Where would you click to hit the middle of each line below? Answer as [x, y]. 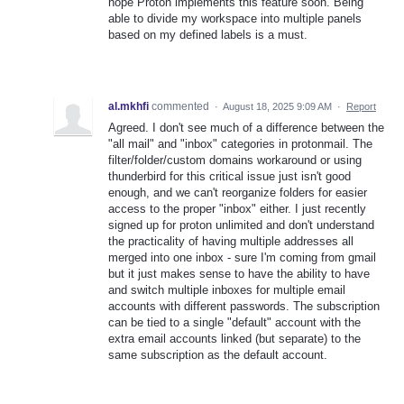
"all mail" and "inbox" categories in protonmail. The [240, 143]
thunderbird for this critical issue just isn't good [230, 176]
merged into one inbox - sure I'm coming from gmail [242, 257]
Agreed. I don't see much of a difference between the [246, 127]
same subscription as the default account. [218, 354]
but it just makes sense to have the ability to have [239, 273]
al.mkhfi [129, 106]
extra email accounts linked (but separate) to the [234, 338]
